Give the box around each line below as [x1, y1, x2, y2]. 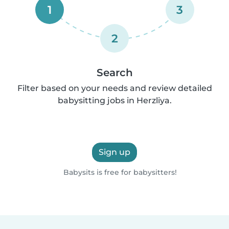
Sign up [99, 147, 130, 157]
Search [96, 66, 133, 79]
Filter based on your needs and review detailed [17, 83, 212, 93]
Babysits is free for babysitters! [61, 167, 177, 177]
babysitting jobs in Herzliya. [57, 95, 172, 105]
